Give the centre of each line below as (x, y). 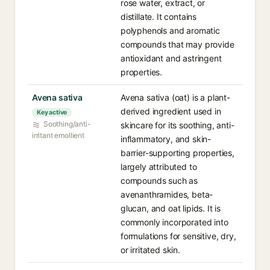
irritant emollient (58, 135)
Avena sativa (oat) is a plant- (175, 97)
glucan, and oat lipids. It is (171, 208)
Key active (52, 112)
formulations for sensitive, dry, (178, 236)
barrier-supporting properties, (177, 153)
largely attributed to (159, 167)
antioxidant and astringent (171, 58)
